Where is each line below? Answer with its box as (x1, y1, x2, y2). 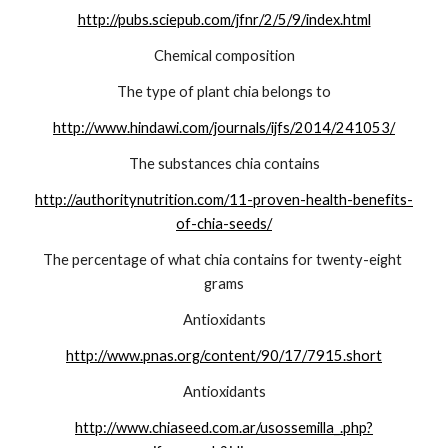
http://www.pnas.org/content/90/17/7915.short (66, 347, 382, 365)
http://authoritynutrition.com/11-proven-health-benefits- (35, 191, 413, 209)
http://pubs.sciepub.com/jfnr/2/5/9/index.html (77, 11, 371, 29)
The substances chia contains (128, 155, 320, 173)
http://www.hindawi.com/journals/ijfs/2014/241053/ (53, 119, 395, 137)
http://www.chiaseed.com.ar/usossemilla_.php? (75, 419, 373, 437)
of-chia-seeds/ (176, 215, 272, 233)
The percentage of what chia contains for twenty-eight (43, 251, 402, 269)
